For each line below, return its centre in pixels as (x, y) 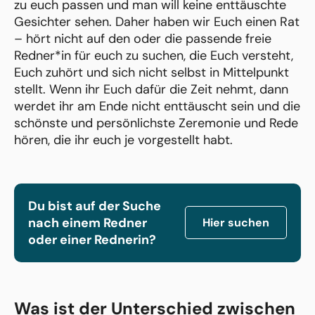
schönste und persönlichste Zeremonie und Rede (156, 123)
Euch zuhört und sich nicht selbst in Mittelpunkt (152, 72)
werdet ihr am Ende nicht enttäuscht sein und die (157, 106)
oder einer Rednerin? (92, 239)
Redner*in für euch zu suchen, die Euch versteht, (154, 55)
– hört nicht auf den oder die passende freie (143, 38)
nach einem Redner (88, 223)
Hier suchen (236, 223)
